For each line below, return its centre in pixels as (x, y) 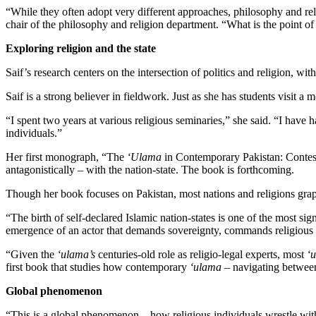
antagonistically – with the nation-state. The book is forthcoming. (150, 169)
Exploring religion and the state (81, 48)
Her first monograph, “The (66, 157)
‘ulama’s (76, 254)
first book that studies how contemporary (98, 267)
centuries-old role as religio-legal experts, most (201, 254)
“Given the (31, 254)
